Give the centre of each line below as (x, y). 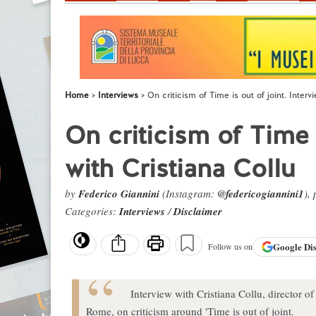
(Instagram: (188, 193)
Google (288, 247)
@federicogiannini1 (261, 194)
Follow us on (230, 247)
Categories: (92, 211)
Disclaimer (198, 211)
